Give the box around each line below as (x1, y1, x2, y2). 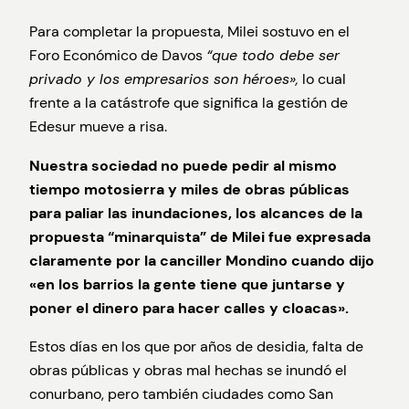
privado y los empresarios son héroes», (29, 69, 299, 89)
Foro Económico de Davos (29, 46, 206, 66)
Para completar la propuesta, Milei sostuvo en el (29, 22, 350, 42)
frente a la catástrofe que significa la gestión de (29, 93, 348, 113)
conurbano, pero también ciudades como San (29, 384, 333, 404)
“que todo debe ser (206, 46, 340, 66)
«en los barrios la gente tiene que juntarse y (29, 274, 345, 294)
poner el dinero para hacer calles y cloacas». (29, 298, 349, 318)
